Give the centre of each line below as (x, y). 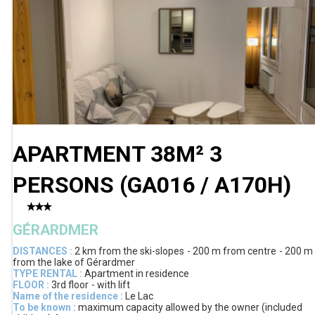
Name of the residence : (68, 296)
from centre (250, 251)
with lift (114, 284)
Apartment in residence (137, 273)
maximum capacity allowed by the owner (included (190, 307)
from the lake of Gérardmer (74, 262)
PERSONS (66, 185)
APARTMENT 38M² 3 (117, 154)
